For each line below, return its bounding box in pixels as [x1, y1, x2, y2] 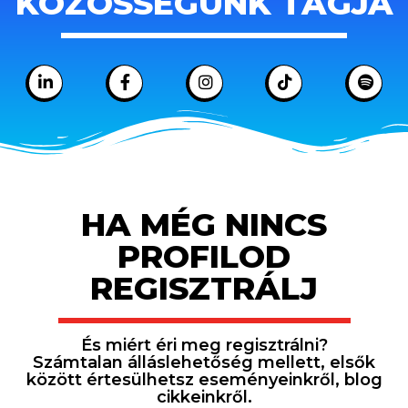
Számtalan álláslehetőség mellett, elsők [33, 352, 375, 373]
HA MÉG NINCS [81, 205, 327, 245]
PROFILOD [117, 237, 291, 277]
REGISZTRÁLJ [90, 269, 318, 309]
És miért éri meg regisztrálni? [80, 335, 328, 356]
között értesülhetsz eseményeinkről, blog [25, 370, 382, 391]
